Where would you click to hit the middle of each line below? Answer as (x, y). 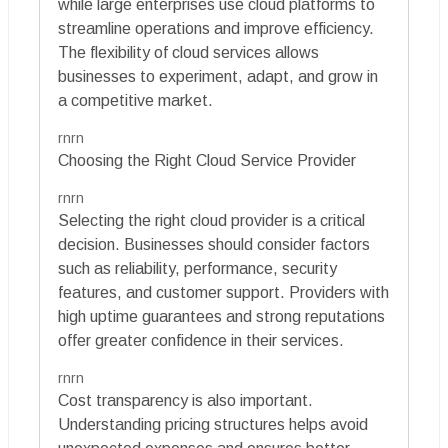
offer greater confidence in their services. (201, 340)
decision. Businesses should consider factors (214, 244)
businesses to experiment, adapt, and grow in (218, 76)
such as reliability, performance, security (197, 268)
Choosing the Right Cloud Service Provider (207, 160)
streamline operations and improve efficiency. (216, 28)
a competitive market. (135, 100)
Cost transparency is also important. (185, 400)
